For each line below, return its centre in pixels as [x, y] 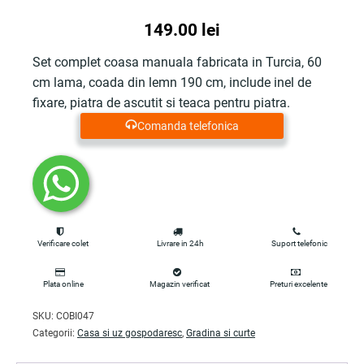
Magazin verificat [180, 284]
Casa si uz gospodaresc [130, 333]
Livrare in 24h [180, 243]
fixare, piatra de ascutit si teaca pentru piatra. [161, 103]
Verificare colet [63, 243]
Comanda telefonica [188, 126]
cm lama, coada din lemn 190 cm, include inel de [172, 82]
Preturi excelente [299, 284]
